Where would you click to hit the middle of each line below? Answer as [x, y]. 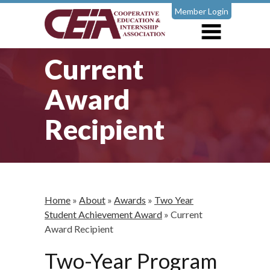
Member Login [202, 11]
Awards [130, 200]
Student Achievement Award [103, 215]
